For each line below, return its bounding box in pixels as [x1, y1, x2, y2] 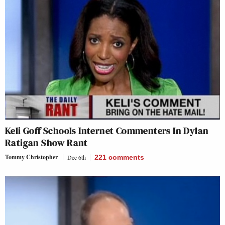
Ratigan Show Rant [5, 136, 88, 150]
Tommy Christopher [5, 153, 58, 161]
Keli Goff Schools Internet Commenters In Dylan [5, 124, 209, 138]
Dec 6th [67, 153, 86, 161]
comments [108, 153, 144, 161]
